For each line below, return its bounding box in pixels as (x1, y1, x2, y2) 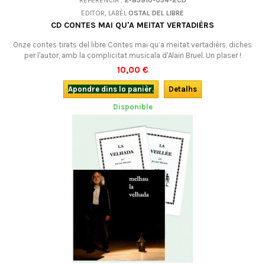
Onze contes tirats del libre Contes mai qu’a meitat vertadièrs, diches (13, 40, 252, 49)
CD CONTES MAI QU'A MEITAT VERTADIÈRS (51, 20, 214, 30)
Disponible (112, 102, 153, 111)
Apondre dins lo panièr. (68, 85, 154, 93)
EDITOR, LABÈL (81, 9, 128, 17)
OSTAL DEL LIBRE (128, 9, 184, 17)
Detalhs (169, 85, 197, 93)
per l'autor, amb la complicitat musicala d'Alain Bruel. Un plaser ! (24, 51, 241, 60)
